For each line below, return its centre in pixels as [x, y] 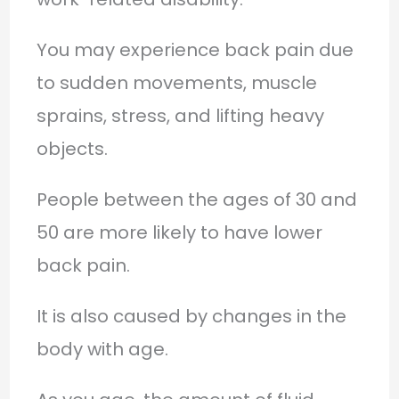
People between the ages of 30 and [196, 199]
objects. [72, 148]
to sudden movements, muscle [176, 82]
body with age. [102, 349]
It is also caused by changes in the [191, 316]
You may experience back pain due [195, 49]
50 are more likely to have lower [179, 232]
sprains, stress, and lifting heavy [180, 115]
